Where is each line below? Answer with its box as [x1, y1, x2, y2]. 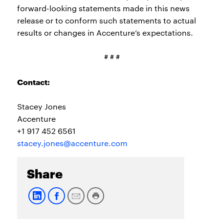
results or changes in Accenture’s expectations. [17, 27, 193, 38]
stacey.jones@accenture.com [17, 138, 128, 148]
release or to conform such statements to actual [17, 15, 196, 25]
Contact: [17, 76, 50, 87]
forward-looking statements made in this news [17, 3, 190, 13]
